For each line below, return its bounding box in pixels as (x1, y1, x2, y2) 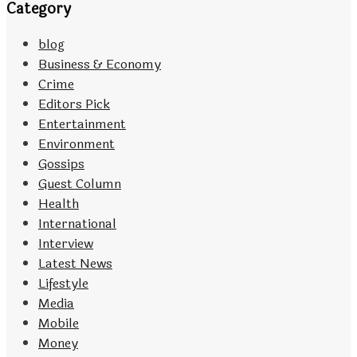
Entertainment (38, 114, 126, 135)
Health (38, 194, 79, 214)
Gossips (38, 154, 84, 175)
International (38, 214, 116, 234)
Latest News (38, 253, 112, 274)
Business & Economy (38, 54, 161, 75)
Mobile (38, 313, 79, 334)
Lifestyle (38, 273, 88, 294)
